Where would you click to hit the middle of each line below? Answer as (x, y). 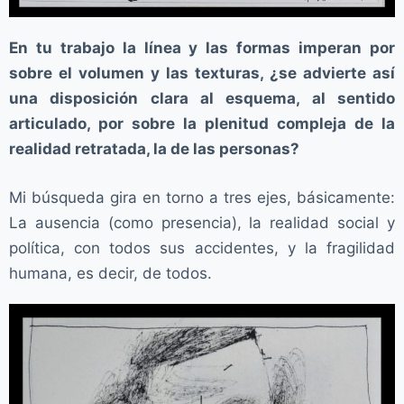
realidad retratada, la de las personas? (154, 149)
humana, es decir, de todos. (110, 273)
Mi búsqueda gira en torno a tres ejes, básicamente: (202, 197)
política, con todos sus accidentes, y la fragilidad (202, 248)
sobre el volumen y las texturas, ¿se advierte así (202, 73)
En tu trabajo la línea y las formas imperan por (202, 48)
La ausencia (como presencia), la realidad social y (202, 222)
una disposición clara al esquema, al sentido (202, 99)
